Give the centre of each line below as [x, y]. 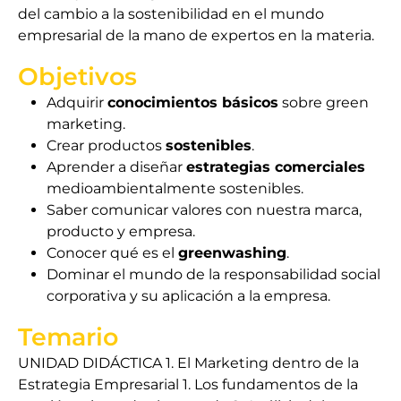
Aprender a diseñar [116, 167]
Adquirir [77, 102]
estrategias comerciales [276, 167]
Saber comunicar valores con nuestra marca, [204, 210]
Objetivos [77, 77]
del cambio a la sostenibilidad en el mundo [171, 14]
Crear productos [106, 145]
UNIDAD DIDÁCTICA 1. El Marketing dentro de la [188, 363]
